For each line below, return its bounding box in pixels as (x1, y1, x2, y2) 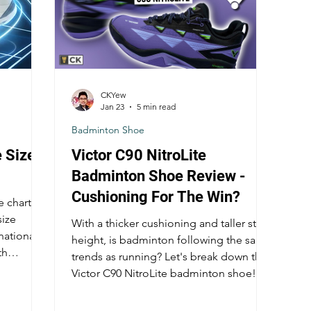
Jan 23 (101, 101, 124, 112)
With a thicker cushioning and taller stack (72, 217, 273, 230)
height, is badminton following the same (72, 233, 271, 247)
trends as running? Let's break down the (72, 250, 267, 264)
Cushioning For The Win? (72, 188, 240, 206)
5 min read (137, 101, 176, 112)
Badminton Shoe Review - (72, 167, 246, 185)
